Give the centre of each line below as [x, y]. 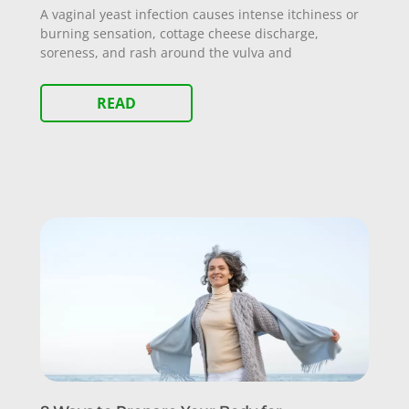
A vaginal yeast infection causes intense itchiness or [199, 14]
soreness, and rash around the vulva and [166, 52]
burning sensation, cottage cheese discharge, [179, 33]
